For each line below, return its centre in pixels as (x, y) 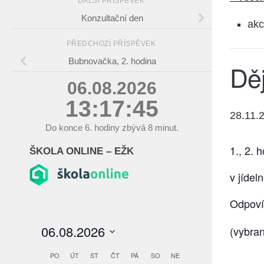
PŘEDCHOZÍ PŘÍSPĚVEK (112, 44)
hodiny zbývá (120, 128)
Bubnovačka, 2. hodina (112, 61)
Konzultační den (112, 18)
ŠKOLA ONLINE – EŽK (82, 151)
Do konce (65, 128)
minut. (166, 128)
